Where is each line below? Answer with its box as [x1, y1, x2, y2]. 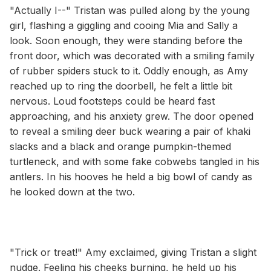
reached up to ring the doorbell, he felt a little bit [10, 79, 232, 92]
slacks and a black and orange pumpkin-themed [10, 140, 231, 152]
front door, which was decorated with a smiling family [10, 49, 255, 62]
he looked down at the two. [10, 185, 135, 198]
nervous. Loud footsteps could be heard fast [10, 94, 215, 107]
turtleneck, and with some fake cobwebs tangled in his [10, 155, 260, 168]
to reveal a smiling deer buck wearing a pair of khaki [10, 125, 250, 137]
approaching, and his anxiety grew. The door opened [10, 109, 253, 122]
